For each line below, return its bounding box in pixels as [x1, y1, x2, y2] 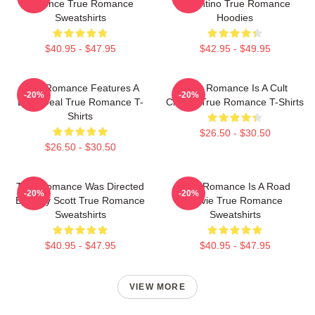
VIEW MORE [129, 282, 186, 292]
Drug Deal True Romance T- [17, 96, 143, 108]
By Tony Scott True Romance [15, 195, 145, 206]
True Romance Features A [21, 82, 139, 94]
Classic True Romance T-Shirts [166, 96, 304, 108]
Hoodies [217, 12, 253, 23]
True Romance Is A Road [179, 181, 290, 192]
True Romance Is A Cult [182, 82, 288, 94]
